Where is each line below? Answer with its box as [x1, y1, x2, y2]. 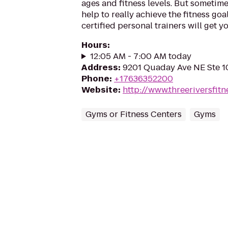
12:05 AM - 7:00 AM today [90, 50, 191, 62]
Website [81, 84, 118, 96]
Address [81, 62, 118, 73]
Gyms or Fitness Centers [85, 108, 182, 120]
